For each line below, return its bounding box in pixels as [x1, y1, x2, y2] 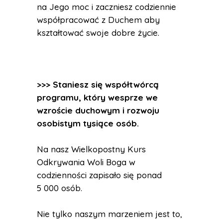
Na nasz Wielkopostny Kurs [37, 144, 146, 154]
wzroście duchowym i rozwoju [37, 105, 159, 115]
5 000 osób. [37, 183, 82, 193]
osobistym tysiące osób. [37, 118, 139, 128]
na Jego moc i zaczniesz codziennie [37, 1, 176, 12]
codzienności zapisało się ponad [37, 170, 162, 180]
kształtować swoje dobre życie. [37, 27, 159, 38]
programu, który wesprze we [37, 92, 158, 103]
